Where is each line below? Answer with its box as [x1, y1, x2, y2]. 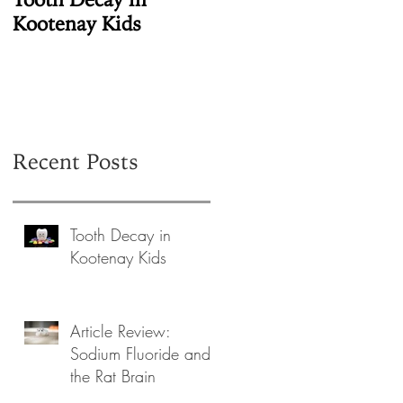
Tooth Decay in [70, 223, 171, 246]
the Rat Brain [70, 364, 156, 387]
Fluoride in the [210, 12, 343, 36]
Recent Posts [13, 148, 139, 175]
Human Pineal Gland [210, 36, 394, 60]
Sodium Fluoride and [70, 342, 210, 364]
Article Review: [70, 319, 171, 342]
